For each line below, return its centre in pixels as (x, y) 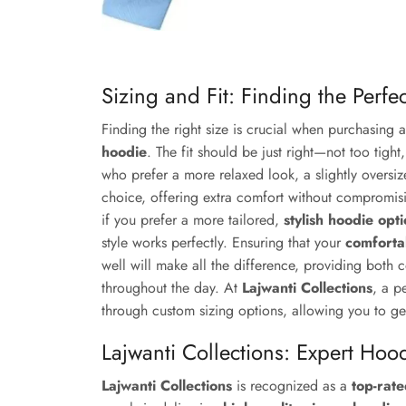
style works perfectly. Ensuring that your (223, 242)
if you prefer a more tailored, (193, 219)
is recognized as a (292, 385)
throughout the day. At (172, 287)
